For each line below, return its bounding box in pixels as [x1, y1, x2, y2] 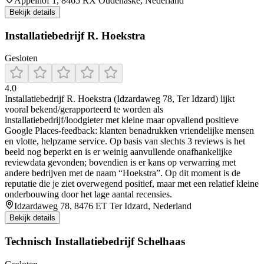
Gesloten [5, 53, 38, 64]
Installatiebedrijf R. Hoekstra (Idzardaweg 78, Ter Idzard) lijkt [5, 94, 235, 104]
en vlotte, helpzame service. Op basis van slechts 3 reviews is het [5, 136, 245, 147]
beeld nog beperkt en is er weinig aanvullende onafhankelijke [5, 147, 232, 157]
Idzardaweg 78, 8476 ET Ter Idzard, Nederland [14, 201, 192, 212]
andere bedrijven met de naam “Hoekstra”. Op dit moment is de [5, 168, 240, 179]
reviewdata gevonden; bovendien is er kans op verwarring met [5, 157, 236, 168]
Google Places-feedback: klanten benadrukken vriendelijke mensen [5, 126, 254, 136]
